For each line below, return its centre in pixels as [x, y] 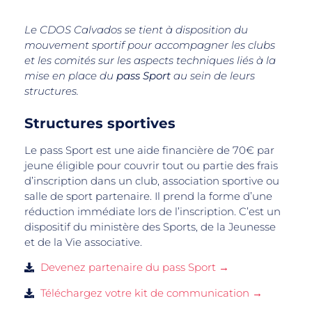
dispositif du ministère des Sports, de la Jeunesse [150, 226]
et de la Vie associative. [83, 242]
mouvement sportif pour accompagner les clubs [150, 45]
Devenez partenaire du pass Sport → [134, 267]
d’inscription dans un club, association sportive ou [152, 180]
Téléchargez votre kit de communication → [151, 293]
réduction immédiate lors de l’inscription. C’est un [153, 211]
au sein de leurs [213, 76]
